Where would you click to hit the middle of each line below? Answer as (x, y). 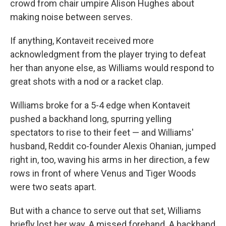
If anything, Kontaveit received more (82, 41)
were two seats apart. (53, 187)
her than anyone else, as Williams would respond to (112, 68)
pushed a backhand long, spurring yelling (91, 119)
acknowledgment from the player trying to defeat (108, 54)
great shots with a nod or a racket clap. (87, 81)
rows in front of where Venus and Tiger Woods (103, 173)
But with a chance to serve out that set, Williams (106, 211)
